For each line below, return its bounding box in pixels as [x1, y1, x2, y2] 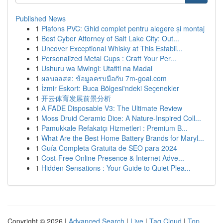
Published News [15, 13, 66, 23]
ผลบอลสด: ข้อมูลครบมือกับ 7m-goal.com [41, 73, 167, 83]
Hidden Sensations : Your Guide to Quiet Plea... [41, 163, 191, 173]
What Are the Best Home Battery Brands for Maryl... [41, 133, 204, 143]
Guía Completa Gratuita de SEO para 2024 [41, 143, 177, 153]
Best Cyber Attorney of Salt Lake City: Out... [41, 33, 179, 43]
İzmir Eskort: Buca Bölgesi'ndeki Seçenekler [41, 83, 179, 93]
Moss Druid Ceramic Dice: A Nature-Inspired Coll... [41, 113, 201, 123]
